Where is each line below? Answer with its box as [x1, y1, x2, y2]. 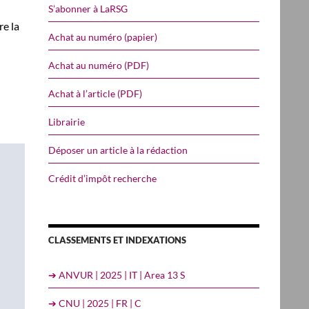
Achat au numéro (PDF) [48, 59, 149, 71]
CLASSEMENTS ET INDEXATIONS [48, 234, 186, 246]
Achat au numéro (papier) [48, 30, 157, 43]
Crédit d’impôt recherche [48, 172, 157, 184]
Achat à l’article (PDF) [48, 87, 142, 99]
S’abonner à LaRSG [48, 2, 128, 14]
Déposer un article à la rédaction [48, 143, 188, 156]
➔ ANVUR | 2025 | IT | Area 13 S [48, 268, 185, 281]
